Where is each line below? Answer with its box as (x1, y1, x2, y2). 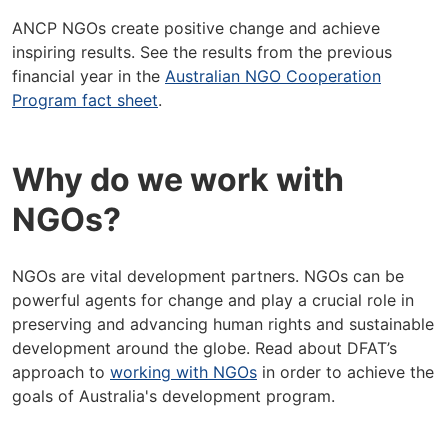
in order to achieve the (257, 362, 434, 382)
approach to (12, 362, 110, 382)
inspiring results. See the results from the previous (12, 42, 392, 62)
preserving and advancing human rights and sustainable (12, 314, 434, 334)
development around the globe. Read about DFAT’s (12, 338, 397, 358)
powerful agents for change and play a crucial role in (12, 290, 414, 310)
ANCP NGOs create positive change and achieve (12, 18, 380, 38)
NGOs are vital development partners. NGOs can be (12, 266, 404, 286)
